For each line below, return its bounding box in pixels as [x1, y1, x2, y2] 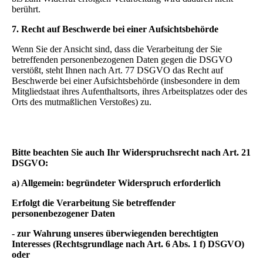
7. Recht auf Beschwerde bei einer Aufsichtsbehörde [12, 24, 218, 34]
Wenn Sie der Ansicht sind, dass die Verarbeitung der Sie [12, 44, 222, 54]
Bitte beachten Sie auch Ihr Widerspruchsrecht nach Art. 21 [12, 147, 251, 157]
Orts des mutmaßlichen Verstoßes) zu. [12, 97, 151, 107]
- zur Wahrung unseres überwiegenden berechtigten [12, 228, 218, 238]
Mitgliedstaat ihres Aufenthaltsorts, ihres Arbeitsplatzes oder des [12, 86, 247, 96]
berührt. [12, 4, 41, 14]
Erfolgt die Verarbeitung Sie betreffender [12, 198, 176, 208]
